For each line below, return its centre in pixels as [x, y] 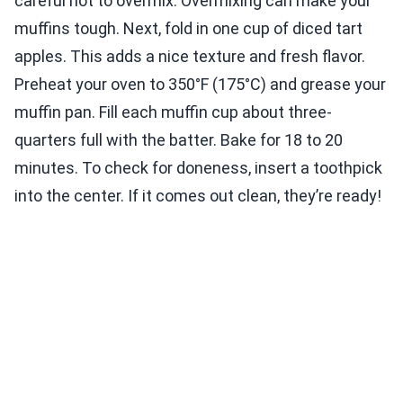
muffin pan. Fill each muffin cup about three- [173, 112]
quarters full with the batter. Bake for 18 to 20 [179, 140]
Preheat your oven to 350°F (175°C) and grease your [200, 85]
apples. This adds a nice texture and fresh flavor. [190, 57]
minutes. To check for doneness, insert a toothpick [198, 168]
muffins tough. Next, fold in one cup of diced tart [188, 29]
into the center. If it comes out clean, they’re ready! [198, 196]
